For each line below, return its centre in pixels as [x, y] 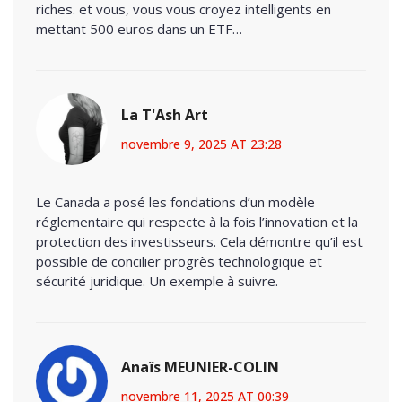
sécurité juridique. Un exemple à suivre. [157, 280]
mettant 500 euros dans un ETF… [139, 28]
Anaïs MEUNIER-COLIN [200, 367]
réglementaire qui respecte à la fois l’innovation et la [197, 221]
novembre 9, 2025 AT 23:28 [201, 144]
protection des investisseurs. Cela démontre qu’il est [199, 241]
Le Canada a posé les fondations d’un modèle [175, 201]
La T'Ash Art [165, 114]
